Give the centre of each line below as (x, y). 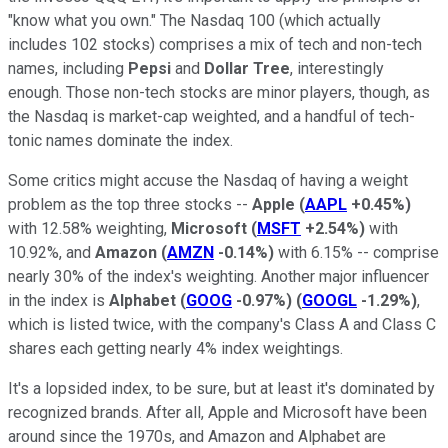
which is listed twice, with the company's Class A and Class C (222, 324)
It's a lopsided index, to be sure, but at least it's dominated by (221, 388)
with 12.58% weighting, (89, 228)
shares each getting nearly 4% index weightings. (175, 348)
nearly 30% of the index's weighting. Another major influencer (218, 276)
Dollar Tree (247, 68)
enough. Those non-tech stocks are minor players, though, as (219, 92)
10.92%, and (51, 252)
